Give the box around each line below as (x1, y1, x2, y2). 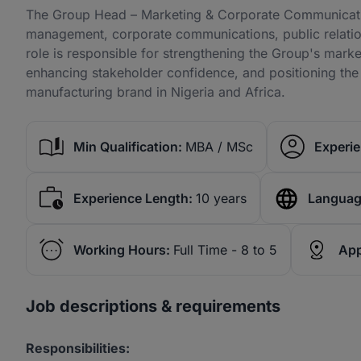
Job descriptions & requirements (26, 297, 280, 316)
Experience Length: (73, 190, 193, 206)
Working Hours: (73, 242, 170, 258)
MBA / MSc (185, 139, 253, 155)
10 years (196, 190, 247, 206)
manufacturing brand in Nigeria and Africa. (26, 84, 285, 100)
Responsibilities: (26, 340, 130, 356)
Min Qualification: (73, 139, 182, 155)
